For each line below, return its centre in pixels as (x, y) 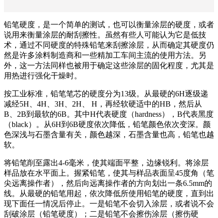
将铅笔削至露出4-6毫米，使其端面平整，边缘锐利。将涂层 (106, 163)
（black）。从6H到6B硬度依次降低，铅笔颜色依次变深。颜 (107, 124)
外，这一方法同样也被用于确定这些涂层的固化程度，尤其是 (109, 65)
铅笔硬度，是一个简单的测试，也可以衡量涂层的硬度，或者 (109, 24)
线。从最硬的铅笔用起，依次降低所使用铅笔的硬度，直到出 (109, 193)
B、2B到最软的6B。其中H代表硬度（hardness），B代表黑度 (109, 114)
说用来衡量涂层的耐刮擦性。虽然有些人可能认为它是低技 (105, 35)
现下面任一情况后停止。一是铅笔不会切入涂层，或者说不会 (109, 203)
